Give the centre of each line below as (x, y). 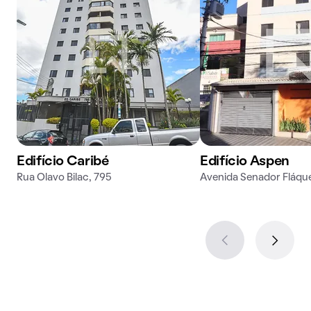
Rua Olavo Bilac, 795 (64, 178)
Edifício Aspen (245, 162)
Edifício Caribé (63, 162)
